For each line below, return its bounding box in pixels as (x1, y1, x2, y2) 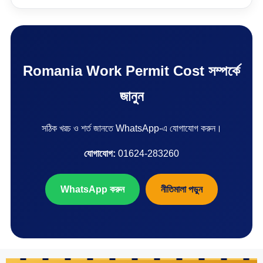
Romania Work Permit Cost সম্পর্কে (23, 62, 240, 79)
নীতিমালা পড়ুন (161, 184, 203, 194)
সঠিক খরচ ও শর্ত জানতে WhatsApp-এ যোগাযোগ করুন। (41, 123, 222, 133)
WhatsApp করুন (60, 184, 124, 194)
